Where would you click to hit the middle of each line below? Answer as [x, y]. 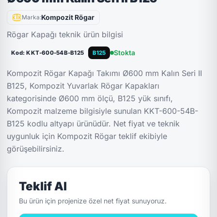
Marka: [32, 17]
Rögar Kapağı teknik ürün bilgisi [65, 34]
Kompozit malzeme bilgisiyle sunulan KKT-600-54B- [103, 111]
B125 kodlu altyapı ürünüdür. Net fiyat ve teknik [93, 124]
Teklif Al [43, 186]
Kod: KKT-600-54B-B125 [48, 53]
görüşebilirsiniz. [36, 149]
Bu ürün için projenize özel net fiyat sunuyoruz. [93, 201]
